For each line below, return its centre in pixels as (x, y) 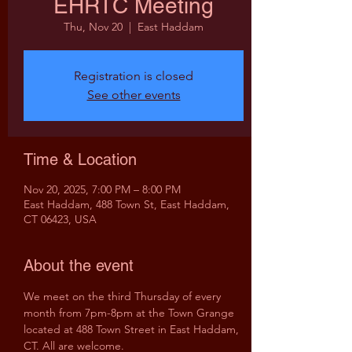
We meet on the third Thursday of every (124, 296)
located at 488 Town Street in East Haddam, (133, 329)
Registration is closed (134, 76)
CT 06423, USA (60, 219)
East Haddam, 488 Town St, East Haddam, (126, 204)
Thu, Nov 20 (93, 27)
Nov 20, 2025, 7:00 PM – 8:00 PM (102, 189)
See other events (134, 95)
